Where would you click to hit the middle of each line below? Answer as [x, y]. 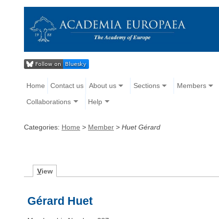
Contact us [67, 86]
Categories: [43, 127]
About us [102, 86]
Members [191, 86]
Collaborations [49, 101]
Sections [146, 86]
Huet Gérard [141, 127]
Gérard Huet [60, 201]
